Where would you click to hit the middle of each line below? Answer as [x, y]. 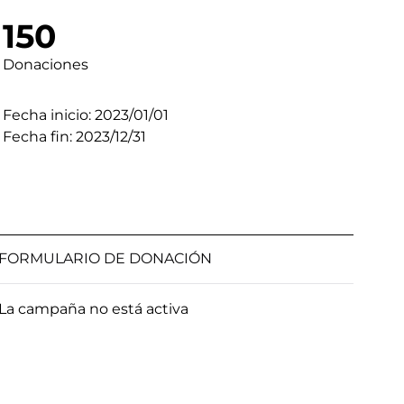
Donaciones [45, 65]
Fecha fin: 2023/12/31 [74, 137]
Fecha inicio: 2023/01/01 [85, 115]
